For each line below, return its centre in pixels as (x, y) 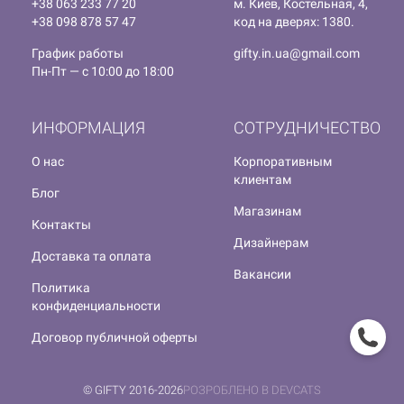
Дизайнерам (271, 243)
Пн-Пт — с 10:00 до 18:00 (103, 72)
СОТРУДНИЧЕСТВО (307, 128)
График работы (78, 54)
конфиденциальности (96, 306)
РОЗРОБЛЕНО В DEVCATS (252, 390)
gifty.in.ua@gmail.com (297, 54)
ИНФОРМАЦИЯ (88, 128)
